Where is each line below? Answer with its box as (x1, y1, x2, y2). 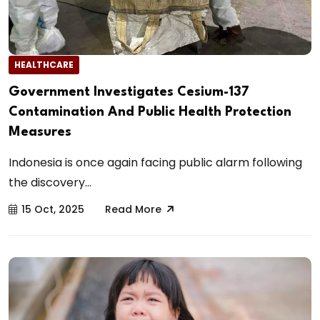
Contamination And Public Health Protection (9, 105, 291, 119)
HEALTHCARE (14, 58, 74, 71)
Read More (105, 201, 161, 216)
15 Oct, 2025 (21, 201, 84, 216)
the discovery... (9, 174, 91, 191)
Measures (9, 125, 71, 139)
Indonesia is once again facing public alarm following (9, 154, 302, 171)
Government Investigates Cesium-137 (9, 85, 249, 99)
